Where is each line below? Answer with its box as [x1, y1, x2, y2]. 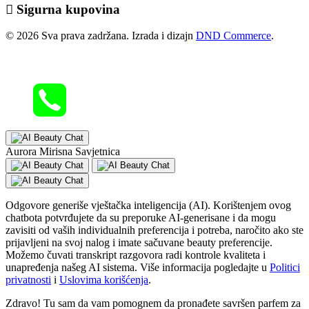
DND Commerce [196, 30, 271, 42]
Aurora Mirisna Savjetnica [6, 146, 120, 158]
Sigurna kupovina [17, 1, 120, 17]
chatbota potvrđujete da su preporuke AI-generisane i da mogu [6, 212, 276, 224]
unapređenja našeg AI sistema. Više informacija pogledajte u [6, 261, 270, 274]
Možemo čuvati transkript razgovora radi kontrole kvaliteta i [6, 249, 266, 261]
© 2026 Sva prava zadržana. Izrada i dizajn [6, 30, 196, 42]
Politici [270, 261, 300, 274]
